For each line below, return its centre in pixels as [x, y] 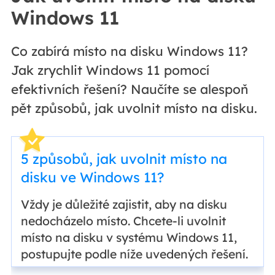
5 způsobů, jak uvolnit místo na [124, 158]
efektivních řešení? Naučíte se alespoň [130, 89]
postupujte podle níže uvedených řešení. [134, 254]
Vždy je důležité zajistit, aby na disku [124, 204]
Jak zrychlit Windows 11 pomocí [110, 70]
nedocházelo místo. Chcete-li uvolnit [123, 220]
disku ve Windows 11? [92, 177]
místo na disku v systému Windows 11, [129, 237]
